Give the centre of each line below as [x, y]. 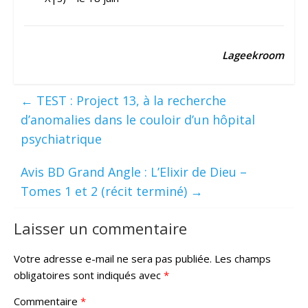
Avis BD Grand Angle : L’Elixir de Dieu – [133, 172]
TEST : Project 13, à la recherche [129, 101]
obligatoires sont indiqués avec [88, 275]
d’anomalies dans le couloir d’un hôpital [137, 120]
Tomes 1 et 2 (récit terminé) [105, 191]
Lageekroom [253, 55]
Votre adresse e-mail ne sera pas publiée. [112, 259]
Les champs [242, 259]
